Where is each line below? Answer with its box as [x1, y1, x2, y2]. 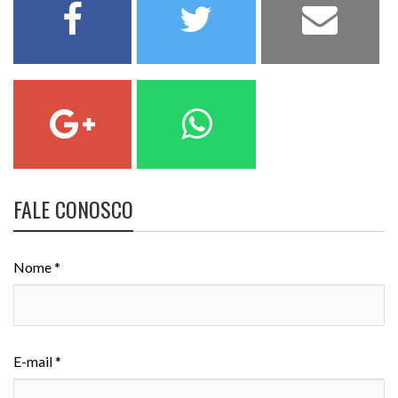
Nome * [13, 258, 60, 275]
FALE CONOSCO [13, 192, 133, 225]
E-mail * [13, 352, 61, 370]
